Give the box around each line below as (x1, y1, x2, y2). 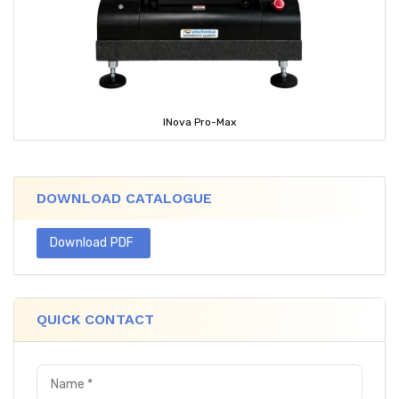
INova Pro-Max (163, 116, 236, 129)
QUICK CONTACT (37, 311, 154, 329)
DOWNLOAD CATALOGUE (37, 190, 212, 208)
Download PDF (50, 235, 137, 251)
